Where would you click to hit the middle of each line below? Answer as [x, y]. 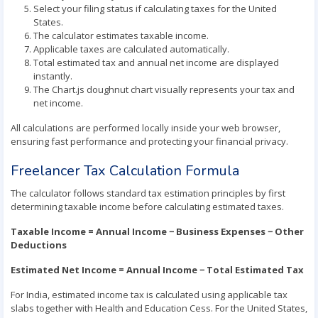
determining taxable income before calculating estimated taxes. [147, 207]
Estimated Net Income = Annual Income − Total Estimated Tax [157, 270]
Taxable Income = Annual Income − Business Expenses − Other [157, 231]
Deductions [39, 245]
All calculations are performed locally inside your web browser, [146, 128]
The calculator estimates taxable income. [121, 35]
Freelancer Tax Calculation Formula [125, 171]
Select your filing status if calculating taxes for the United [155, 9]
